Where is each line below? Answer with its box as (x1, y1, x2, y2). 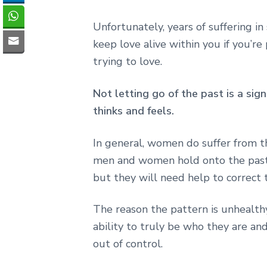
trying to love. (93, 54, 162, 69)
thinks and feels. (93, 103, 174, 118)
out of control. (93, 237, 163, 252)
